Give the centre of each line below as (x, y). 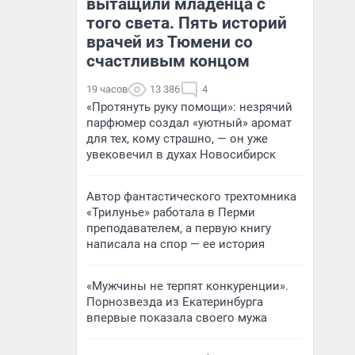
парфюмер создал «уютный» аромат (189, 123)
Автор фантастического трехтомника (191, 197)
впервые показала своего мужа (177, 318)
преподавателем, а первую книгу (179, 228)
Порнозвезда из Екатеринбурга (175, 302)
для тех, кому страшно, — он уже (177, 139)
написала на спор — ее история (176, 244)
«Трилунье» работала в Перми (171, 212)
